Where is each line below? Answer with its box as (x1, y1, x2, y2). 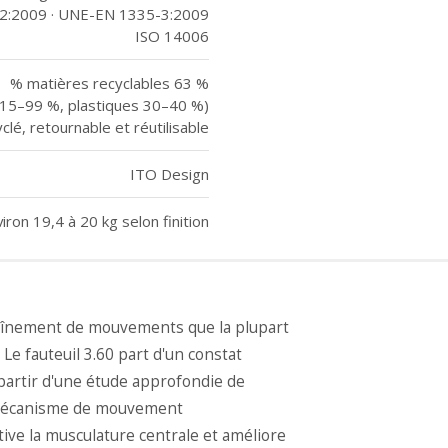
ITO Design (130, 163, 209, 184)
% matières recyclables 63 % (10, 72, 209, 93)
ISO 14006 (135, 25, 209, 46)
